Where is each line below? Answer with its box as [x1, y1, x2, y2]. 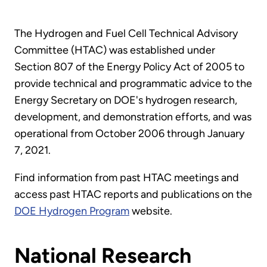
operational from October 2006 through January [14, 127, 244, 141]
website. [129, 204, 172, 218]
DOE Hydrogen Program [14, 204, 129, 218]
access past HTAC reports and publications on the [14, 188, 252, 201]
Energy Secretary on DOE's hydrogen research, [14, 94, 237, 107]
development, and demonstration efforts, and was [14, 110, 252, 124]
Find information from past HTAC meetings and [14, 171, 239, 185]
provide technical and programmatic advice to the [14, 77, 252, 91]
